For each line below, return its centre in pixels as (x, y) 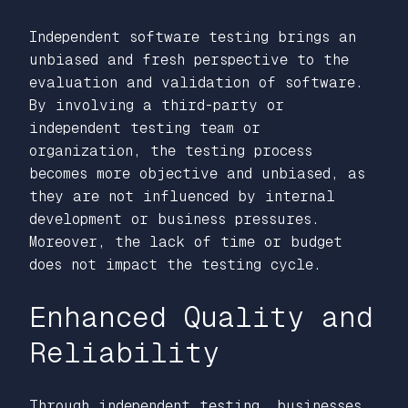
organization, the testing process (171, 150)
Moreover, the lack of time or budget (186, 241)
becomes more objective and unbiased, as (197, 173)
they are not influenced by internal (182, 196)
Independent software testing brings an (193, 36)
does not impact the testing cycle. (175, 264)
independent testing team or (145, 127)
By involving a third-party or (157, 105)
